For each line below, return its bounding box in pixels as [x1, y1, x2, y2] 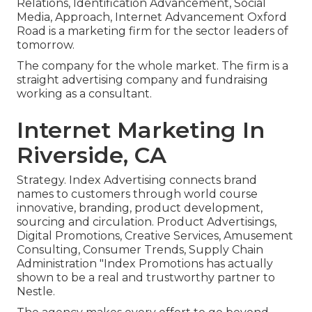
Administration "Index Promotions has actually [17, 257, 273, 271]
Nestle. [17, 285, 55, 299]
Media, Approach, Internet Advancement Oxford [17, 10, 287, 24]
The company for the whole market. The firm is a [17, 59, 288, 73]
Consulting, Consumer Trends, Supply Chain [17, 243, 263, 257]
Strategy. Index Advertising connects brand [17, 173, 257, 187]
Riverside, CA [17, 141, 166, 169]
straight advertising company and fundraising [17, 73, 268, 87]
